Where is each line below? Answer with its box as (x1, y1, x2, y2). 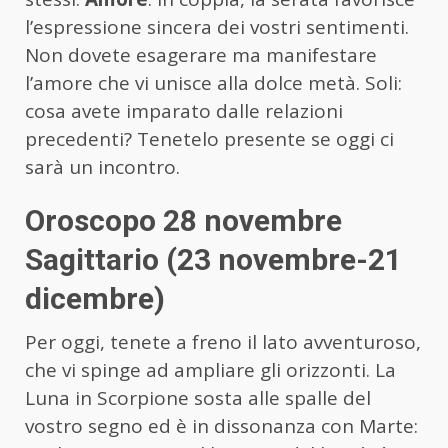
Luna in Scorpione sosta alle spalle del (25, 385, 371, 412)
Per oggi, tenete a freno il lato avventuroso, (25, 329, 421, 356)
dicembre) (25, 281, 165, 317)
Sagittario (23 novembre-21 (25, 242, 402, 278)
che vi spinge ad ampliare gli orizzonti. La (25, 357, 396, 384)
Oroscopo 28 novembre (25, 203, 342, 239)
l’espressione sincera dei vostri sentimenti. (25, 14, 409, 41)
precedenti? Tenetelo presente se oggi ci (25, 126, 394, 153)
